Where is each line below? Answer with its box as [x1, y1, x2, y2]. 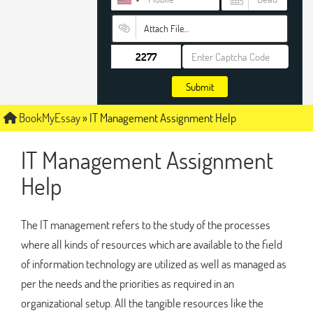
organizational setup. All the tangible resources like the [21, 294, 263, 311]
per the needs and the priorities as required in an [21, 275, 234, 291]
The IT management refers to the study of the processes [21, 216, 270, 233]
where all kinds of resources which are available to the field [21, 235, 282, 252]
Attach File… [143, 22, 189, 35]
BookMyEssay [17, 110, 80, 126]
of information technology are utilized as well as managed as [21, 255, 286, 272]
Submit [186, 80, 214, 94]
